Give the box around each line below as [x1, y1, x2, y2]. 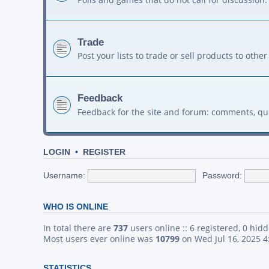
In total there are [43, 222, 113, 234]
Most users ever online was [43, 233, 156, 245]
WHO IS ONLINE [43, 202, 108, 212]
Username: [43, 170, 85, 180]
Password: [202, 170, 242, 180]
